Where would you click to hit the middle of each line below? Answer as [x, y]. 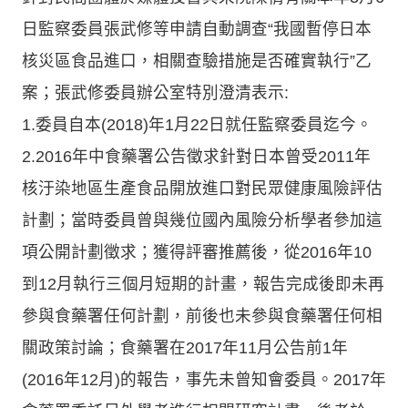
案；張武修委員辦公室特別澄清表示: [155, 92]
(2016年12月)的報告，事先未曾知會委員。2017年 [204, 379]
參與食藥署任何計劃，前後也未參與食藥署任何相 [202, 316]
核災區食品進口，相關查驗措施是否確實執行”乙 [197, 61]
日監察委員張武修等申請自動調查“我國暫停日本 [197, 29]
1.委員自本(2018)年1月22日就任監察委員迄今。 [197, 124]
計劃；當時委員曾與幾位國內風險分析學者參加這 [202, 220]
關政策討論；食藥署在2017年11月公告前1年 [185, 347]
